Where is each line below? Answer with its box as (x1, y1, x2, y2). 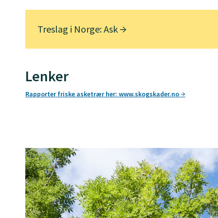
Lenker (25, 67, 69, 86)
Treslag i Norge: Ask (37, 23, 120, 36)
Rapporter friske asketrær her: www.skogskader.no (25, 90, 181, 99)
